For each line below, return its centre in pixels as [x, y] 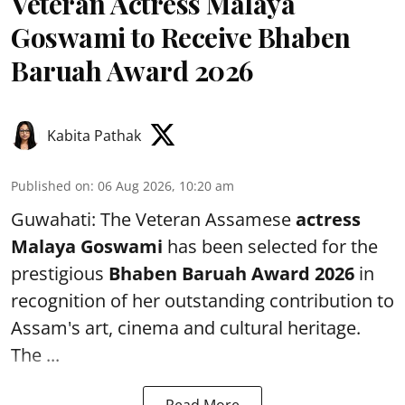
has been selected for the [270, 246]
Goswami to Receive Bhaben [181, 37]
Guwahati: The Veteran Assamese [153, 219]
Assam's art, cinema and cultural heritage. [186, 327]
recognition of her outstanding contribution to [202, 300]
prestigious [60, 273]
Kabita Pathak [94, 135]
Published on [51, 185]
